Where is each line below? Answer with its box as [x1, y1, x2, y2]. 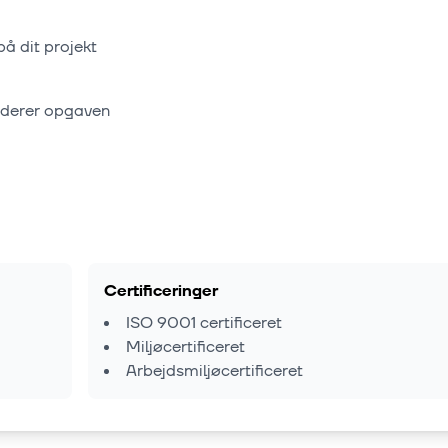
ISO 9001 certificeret [126, 312, 282, 335]
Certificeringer [104, 280, 218, 303]
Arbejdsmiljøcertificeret [126, 360, 303, 383]
